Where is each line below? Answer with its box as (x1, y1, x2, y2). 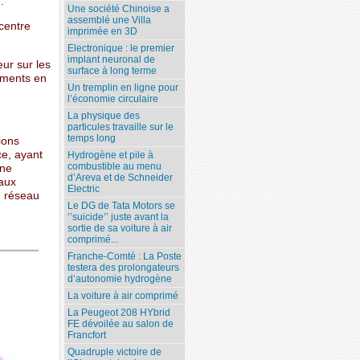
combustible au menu (67, 161, 162, 173)
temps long (67, 133, 117, 145)
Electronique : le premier (67, 43, 175, 55)
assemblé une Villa (67, 14, 152, 27)
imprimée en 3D (67, 26, 138, 38)
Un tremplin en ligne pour (67, 82, 179, 94)
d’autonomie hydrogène (67, 273, 173, 285)
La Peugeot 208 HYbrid (67, 307, 171, 319)
